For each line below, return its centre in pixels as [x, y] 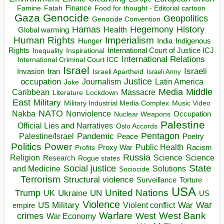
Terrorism [40, 179]
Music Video [191, 103]
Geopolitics [186, 18]
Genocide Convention [126, 19]
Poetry [193, 136]
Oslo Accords [137, 126]
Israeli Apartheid [118, 71]
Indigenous [193, 41]
